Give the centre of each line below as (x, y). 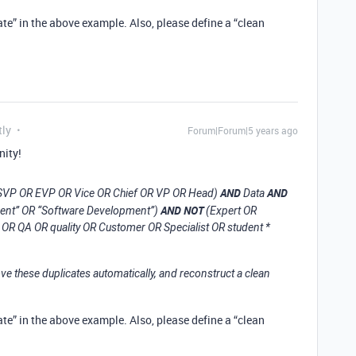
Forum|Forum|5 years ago (243, 130)
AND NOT (182, 210)
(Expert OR (230, 211)
